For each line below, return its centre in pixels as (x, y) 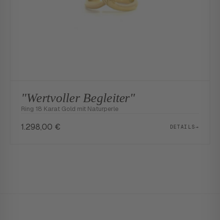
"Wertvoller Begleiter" (78, 98)
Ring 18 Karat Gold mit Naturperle (70, 109)
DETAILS (182, 127)
